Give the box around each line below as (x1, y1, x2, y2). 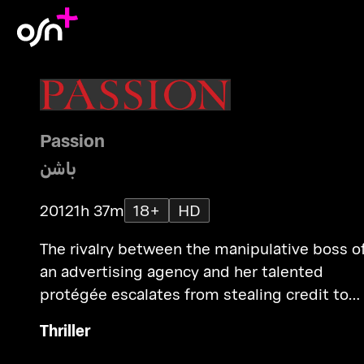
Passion (39, 128, 105, 154)
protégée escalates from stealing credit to (39, 282, 349, 305)
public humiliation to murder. (39, 305, 249, 327)
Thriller (39, 318, 90, 341)
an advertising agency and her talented (39, 259, 323, 282)
